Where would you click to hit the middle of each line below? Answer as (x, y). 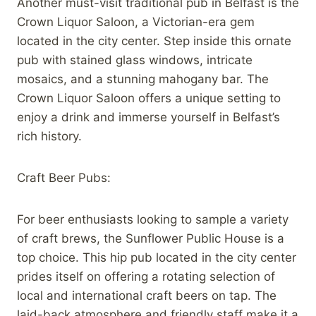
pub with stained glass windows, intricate (135, 60)
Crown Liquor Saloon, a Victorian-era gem (136, 22)
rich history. (49, 136)
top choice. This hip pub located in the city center (157, 257)
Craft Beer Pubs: (64, 177)
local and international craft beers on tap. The (147, 295)
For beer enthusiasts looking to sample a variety (153, 219)
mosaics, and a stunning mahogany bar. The (143, 79)
